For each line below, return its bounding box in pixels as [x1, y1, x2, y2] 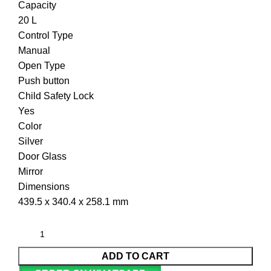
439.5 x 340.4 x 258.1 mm [18, 196, 128, 207]
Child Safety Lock [18, 90, 94, 101]
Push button [18, 75, 70, 86]
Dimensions [18, 181, 70, 192]
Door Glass [18, 151, 67, 162]
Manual [18, 45, 50, 56]
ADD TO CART [102, 250, 169, 261]
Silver [18, 135, 43, 146]
